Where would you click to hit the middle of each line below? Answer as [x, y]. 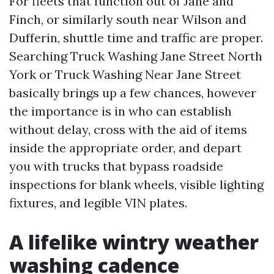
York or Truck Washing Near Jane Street [125, 74]
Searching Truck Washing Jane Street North [136, 56]
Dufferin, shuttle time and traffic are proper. [136, 37]
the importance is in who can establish [120, 111]
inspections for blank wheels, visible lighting [136, 184]
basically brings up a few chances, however [133, 92]
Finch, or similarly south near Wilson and [128, 19]
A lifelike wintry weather [134, 242]
